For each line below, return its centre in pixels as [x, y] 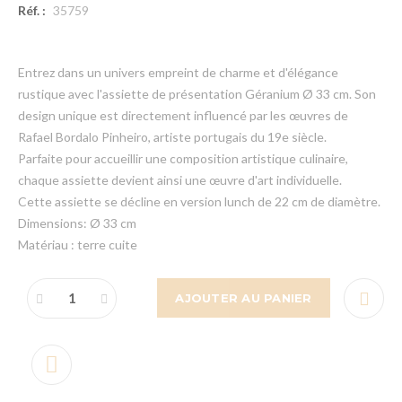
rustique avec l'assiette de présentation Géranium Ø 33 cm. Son [197, 94]
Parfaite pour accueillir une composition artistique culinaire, [183, 159]
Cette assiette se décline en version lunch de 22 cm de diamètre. [199, 202]
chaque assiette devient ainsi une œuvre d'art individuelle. [180, 180]
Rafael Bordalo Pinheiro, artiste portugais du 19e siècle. [172, 137]
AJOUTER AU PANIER [244, 297]
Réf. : [32, 11]
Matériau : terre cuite [78, 245]
